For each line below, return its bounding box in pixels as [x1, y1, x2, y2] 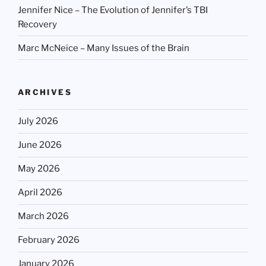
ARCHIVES [18, 87, 72, 97]
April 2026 [18, 187, 62, 198]
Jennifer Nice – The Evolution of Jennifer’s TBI [18, 4, 208, 15]
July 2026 [18, 116, 58, 127]
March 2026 [18, 211, 69, 222]
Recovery [18, 18, 57, 30]
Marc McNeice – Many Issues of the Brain [18, 42, 189, 53]
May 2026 [18, 163, 60, 175]
